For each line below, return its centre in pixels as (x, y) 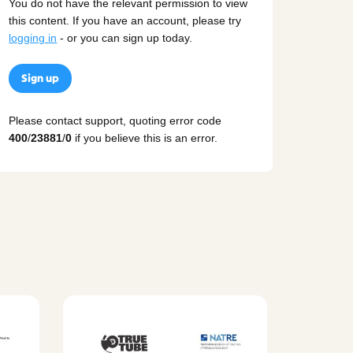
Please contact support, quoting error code (115, 120)
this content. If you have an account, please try (125, 21)
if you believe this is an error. (145, 137)
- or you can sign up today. (125, 38)
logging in (33, 38)
